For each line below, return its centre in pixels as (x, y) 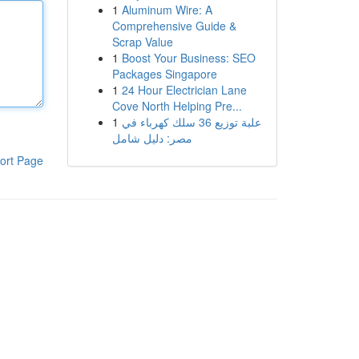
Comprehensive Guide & (174, 26)
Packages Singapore (164, 74)
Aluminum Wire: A (167, 10)
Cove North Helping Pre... (177, 106)
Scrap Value (142, 42)
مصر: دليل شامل (152, 138)
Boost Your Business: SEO (188, 58)
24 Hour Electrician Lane (184, 90)
